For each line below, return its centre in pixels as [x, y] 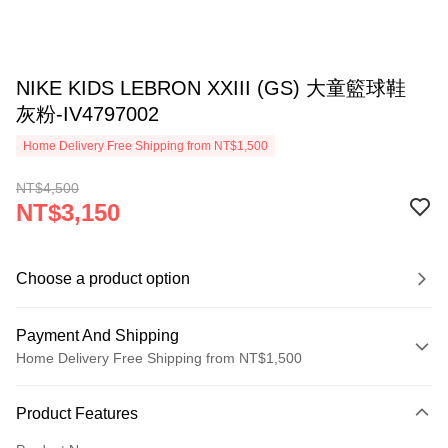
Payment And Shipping [97, 335]
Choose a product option [103, 278]
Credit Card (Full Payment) [101, 421]
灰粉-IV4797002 [87, 114]
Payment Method [79, 389]
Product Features [77, 413]
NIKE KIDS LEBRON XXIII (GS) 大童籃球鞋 [211, 88]
